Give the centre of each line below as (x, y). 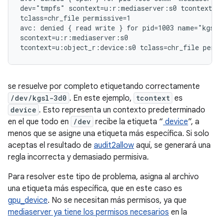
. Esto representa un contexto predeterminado (122, 110)
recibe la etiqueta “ (128, 122)
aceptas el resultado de (51, 145)
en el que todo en (39, 122)
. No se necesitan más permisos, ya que (117, 200)
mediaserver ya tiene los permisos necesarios (88, 212)
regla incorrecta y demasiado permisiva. (78, 157)
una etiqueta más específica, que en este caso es (95, 189)
